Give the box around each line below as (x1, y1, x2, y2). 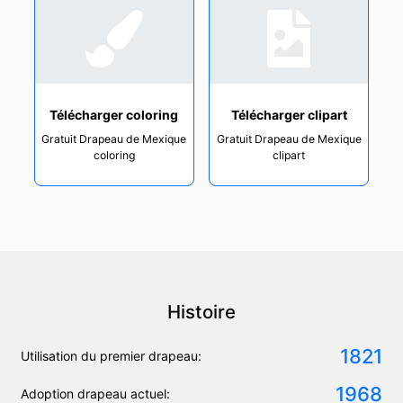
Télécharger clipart (230, 106, 347, 122)
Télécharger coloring (49, 106, 179, 122)
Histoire (167, 300, 236, 323)
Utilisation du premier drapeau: (21, 348, 201, 364)
